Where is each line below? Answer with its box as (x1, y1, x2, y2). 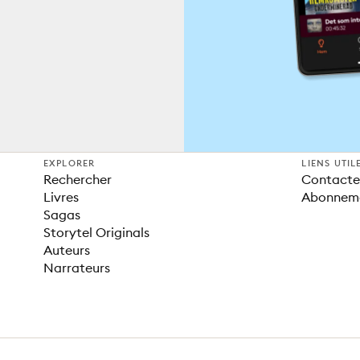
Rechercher (43, 171, 112, 187)
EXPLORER (43, 157, 96, 169)
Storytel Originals (43, 224, 149, 240)
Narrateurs (43, 260, 110, 276)
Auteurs (43, 242, 90, 258)
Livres (43, 189, 79, 205)
